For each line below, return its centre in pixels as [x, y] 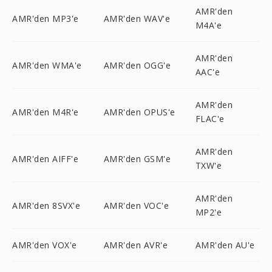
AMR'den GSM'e [137, 158]
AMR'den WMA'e [47, 65]
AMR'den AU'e [225, 245]
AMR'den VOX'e [45, 245]
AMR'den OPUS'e [139, 112]
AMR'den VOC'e [136, 205]
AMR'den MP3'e [46, 18]
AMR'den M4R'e [46, 112]
